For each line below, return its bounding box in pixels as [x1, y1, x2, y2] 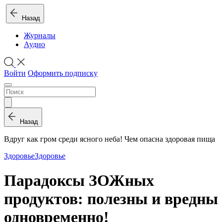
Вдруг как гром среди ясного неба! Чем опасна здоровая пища [4, 135, 215, 144]
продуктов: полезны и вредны [4, 189, 218, 208]
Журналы [24, 31, 55, 40]
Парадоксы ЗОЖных [4, 171, 154, 189]
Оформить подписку [28, 69, 98, 78]
